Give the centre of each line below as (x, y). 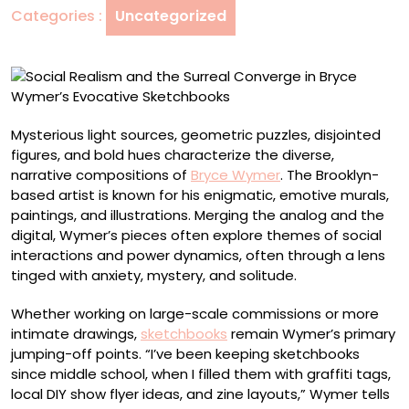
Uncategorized (171, 16)
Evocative (227, 80)
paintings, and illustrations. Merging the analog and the (198, 215)
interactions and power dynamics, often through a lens (198, 255)
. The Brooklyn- (330, 175)
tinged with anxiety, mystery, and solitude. (154, 275)
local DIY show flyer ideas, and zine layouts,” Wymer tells (200, 394)
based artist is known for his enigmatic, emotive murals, (200, 195)
